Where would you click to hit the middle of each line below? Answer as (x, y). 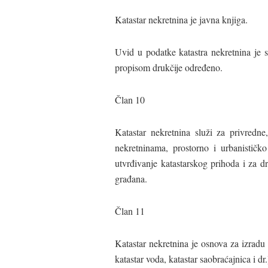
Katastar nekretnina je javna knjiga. (181, 19)
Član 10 (130, 99)
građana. (131, 178)
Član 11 (130, 211)
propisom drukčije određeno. (169, 67)
